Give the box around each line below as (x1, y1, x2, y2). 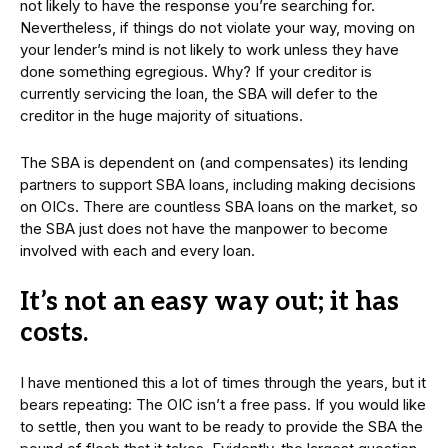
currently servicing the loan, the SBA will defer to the (20, 83, 378, 103)
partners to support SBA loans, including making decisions (20, 174, 416, 194)
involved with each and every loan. (20, 240, 255, 260)
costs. (20, 316, 88, 349)
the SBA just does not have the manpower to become (20, 218, 388, 238)
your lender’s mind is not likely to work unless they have (20, 39, 399, 59)
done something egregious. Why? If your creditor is (20, 61, 372, 81)
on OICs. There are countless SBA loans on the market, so (20, 196, 418, 216)
